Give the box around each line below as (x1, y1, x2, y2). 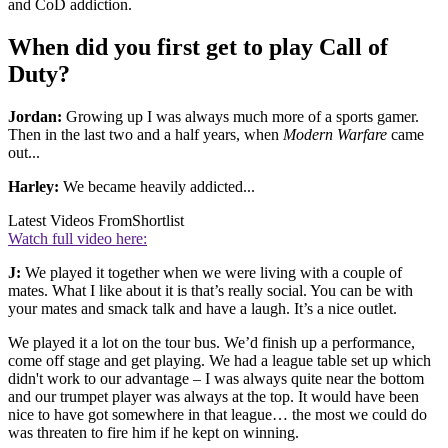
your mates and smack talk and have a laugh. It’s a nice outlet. (8, 299, 397, 317)
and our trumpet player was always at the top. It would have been (8, 387, 419, 405)
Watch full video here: (8, 229, 147, 247)
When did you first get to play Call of (8, 33, 388, 60)
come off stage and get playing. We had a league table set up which (8, 351, 431, 369)
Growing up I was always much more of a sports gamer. (62, 107, 419, 125)
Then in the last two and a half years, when (8, 125, 283, 143)
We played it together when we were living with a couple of (21, 263, 402, 281)
